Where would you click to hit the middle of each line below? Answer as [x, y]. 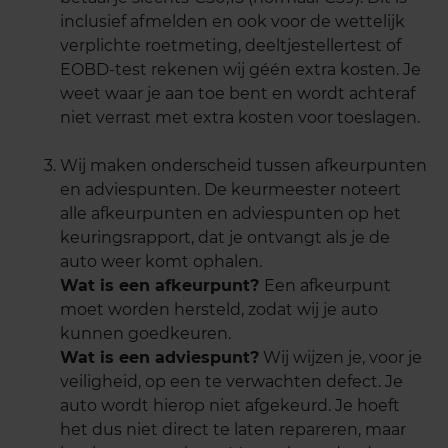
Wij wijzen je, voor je [340, 358]
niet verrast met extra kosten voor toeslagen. [240, 118]
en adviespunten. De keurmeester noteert [230, 190]
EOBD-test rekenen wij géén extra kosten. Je [240, 70]
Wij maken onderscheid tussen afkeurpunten [243, 166]
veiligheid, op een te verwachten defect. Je [231, 382]
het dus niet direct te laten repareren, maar [233, 430]
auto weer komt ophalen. [161, 262]
